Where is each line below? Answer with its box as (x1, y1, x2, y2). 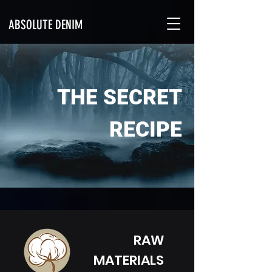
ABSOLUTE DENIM (8, 17, 83, 32)
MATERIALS (93, 251, 164, 270)
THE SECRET (57, 85, 182, 110)
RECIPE (109, 117, 182, 142)
